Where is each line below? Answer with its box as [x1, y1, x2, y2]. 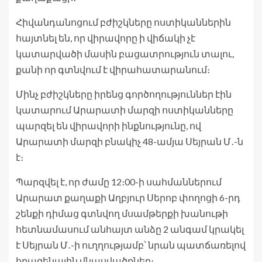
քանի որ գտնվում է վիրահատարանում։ [16, 64, 210, 75]
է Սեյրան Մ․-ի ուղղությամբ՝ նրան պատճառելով [16, 239, 246, 251]
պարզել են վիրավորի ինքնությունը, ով [16, 120, 201, 132]
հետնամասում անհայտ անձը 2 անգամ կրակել [16, 223, 244, 235]
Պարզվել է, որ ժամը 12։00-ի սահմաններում [16, 176, 222, 188]
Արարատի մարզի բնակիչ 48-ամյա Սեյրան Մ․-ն [16, 136, 243, 147]
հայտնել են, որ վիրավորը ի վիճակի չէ [16, 32, 195, 44]
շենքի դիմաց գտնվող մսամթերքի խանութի [16, 208, 228, 219]
